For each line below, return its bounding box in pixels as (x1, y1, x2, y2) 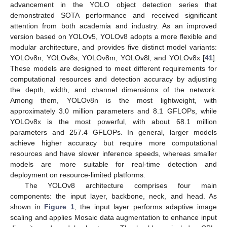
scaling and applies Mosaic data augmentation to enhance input (10, 213, 217, 222)
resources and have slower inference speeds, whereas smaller (10, 149, 217, 158)
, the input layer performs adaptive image (74, 203, 217, 211)
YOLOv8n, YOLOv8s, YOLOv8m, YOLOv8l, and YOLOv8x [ (10, 54, 205, 62)
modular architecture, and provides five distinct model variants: (10, 43, 217, 52)
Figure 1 (44, 203, 74, 211)
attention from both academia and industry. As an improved (10, 22, 217, 30)
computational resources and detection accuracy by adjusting (10, 75, 217, 84)
